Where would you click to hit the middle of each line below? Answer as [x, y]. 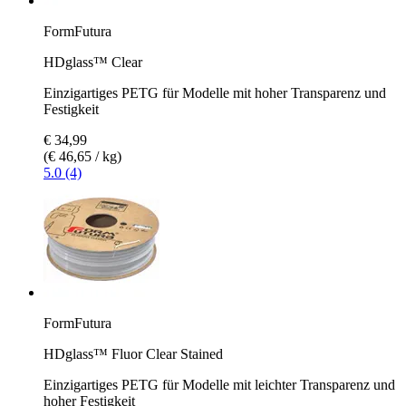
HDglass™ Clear [93, 62]
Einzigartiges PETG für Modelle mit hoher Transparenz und [215, 92]
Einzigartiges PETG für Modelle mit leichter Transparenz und [219, 384]
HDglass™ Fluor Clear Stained [133, 353]
